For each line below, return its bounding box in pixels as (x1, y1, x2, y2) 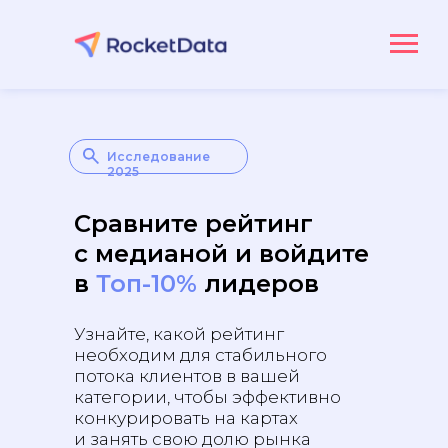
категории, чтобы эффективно (74, 387, 341, 407)
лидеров (197, 269, 319, 298)
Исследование (107, 149, 210, 164)
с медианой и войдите (74, 239, 369, 268)
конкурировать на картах (74, 408, 298, 428)
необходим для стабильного (74, 345, 327, 365)
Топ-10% (96, 269, 197, 298)
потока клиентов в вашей (74, 366, 300, 386)
